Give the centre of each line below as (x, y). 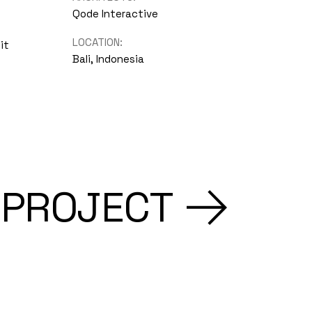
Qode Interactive (115, 14)
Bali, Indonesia (108, 59)
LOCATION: (97, 42)
